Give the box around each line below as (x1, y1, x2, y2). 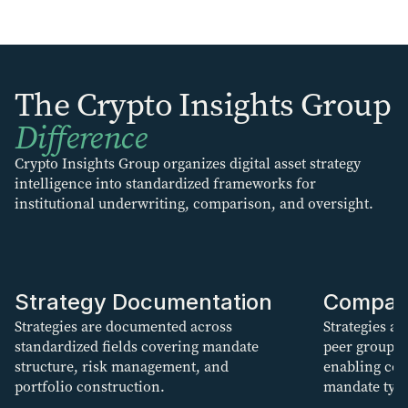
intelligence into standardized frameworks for (15, 174, 316, 193)
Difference (15, 116, 147, 159)
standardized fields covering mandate (15, 337, 259, 356)
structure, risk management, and (15, 357, 229, 376)
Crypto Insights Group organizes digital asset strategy (15, 154, 361, 173)
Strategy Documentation (15, 289, 272, 315)
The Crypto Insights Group (15, 83, 391, 127)
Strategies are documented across (15, 317, 232, 336)
